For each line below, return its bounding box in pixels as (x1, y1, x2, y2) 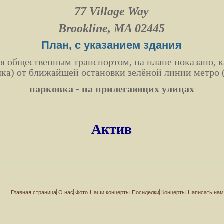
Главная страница (11, 189, 57, 195)
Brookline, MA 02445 (58, 22, 165, 35)
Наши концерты (90, 189, 130, 195)
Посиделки (132, 189, 160, 195)
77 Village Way (74, 5, 149, 18)
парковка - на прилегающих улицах (29, 83, 194, 94)
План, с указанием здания (41, 39, 182, 51)
